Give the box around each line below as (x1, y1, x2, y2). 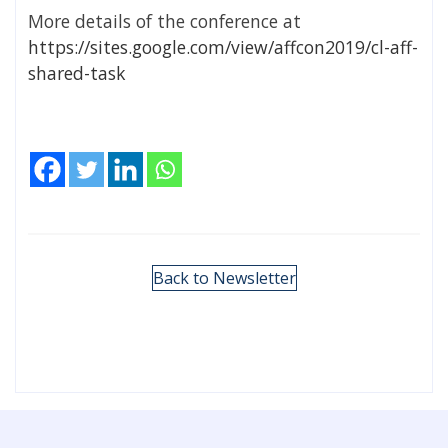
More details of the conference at (28, 9, 301, 34)
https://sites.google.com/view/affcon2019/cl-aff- (28, 35, 418, 60)
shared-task (28, 61, 125, 86)
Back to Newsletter (152, 267, 296, 290)
